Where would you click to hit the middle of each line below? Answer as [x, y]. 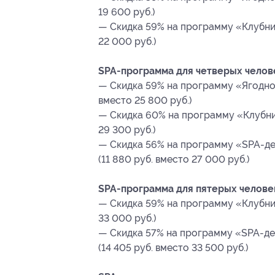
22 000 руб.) [127, 42]
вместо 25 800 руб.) [145, 101]
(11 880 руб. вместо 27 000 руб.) [174, 160]
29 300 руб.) [127, 130]
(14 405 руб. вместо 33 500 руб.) [173, 248]
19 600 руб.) [127, 12]
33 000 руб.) [127, 219]
